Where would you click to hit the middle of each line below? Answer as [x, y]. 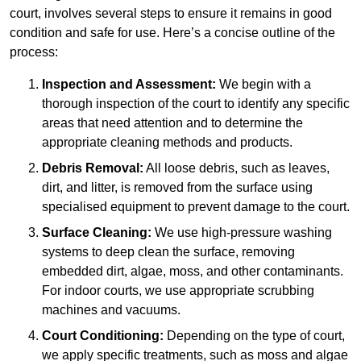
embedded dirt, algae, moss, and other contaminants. [193, 272]
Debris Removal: [93, 168]
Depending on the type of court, [254, 336]
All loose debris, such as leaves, [237, 168]
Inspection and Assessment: [129, 85]
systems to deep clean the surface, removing [168, 252]
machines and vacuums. [111, 310]
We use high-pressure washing [242, 233]
